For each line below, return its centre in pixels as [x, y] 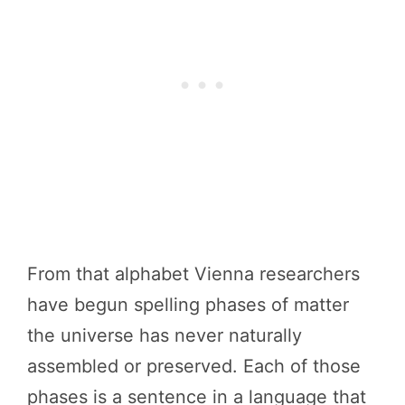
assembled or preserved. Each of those [194, 366]
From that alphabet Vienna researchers [193, 273]
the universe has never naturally [165, 335]
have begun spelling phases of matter [188, 304]
